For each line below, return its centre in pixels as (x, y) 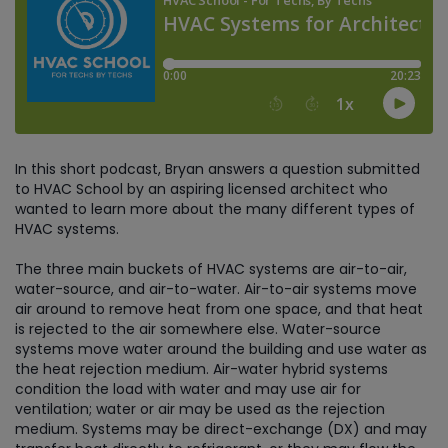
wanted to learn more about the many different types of (215, 209)
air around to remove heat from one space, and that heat (219, 309)
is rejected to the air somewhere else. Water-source (198, 329)
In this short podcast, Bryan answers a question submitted (217, 169)
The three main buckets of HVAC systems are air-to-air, (211, 269)
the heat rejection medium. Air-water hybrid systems (201, 369)
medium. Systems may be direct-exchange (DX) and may (221, 429)
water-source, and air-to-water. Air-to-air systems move (216, 289)
